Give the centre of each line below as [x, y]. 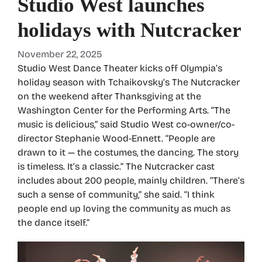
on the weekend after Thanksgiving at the [109, 96]
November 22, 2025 [60, 54]
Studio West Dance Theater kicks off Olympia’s [120, 68]
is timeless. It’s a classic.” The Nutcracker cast [116, 167]
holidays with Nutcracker [130, 30]
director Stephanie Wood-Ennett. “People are [116, 139]
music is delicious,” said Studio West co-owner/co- [126, 125]
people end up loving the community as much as [124, 209]
